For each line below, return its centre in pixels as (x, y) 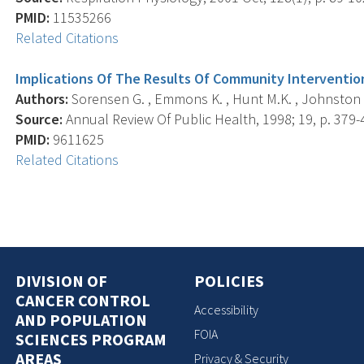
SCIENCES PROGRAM (91, 339)
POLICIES (229, 280)
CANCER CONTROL (83, 300)
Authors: (42, 98)
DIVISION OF (62, 280)
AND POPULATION (82, 319)
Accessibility (226, 310)
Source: (39, 119)
